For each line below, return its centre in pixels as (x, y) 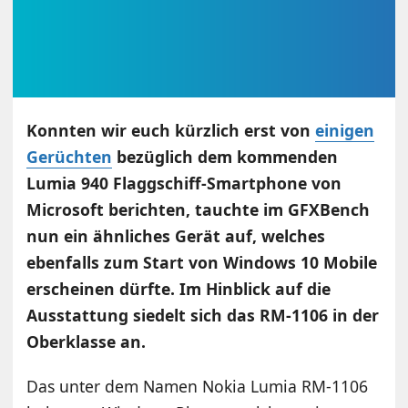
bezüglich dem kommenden (225, 157)
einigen (345, 131)
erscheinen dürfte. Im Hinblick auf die (179, 289)
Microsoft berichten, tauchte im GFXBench (199, 210)
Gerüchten (70, 157)
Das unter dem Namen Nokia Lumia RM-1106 (198, 387)
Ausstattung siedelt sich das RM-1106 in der (203, 316)
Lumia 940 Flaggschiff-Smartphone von (184, 184)
